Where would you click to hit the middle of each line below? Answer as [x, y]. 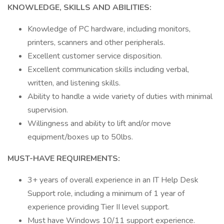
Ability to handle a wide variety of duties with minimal [120, 96]
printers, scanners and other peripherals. [96, 42]
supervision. [48, 110]
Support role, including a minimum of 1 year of [106, 193]
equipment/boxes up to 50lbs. [80, 137]
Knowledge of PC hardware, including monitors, [109, 29]
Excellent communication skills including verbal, [108, 69]
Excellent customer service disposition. [95, 56]
